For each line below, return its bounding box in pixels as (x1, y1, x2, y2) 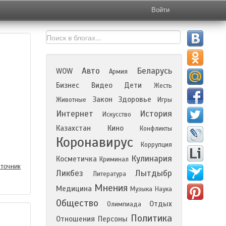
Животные (56, 96, 86, 104)
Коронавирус (56, 134, 133, 151)
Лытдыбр (135, 168, 172, 179)
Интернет (56, 108, 93, 119)
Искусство (102, 110, 131, 119)
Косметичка (56, 154, 97, 163)
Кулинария (131, 153, 172, 164)
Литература (92, 170, 126, 178)
